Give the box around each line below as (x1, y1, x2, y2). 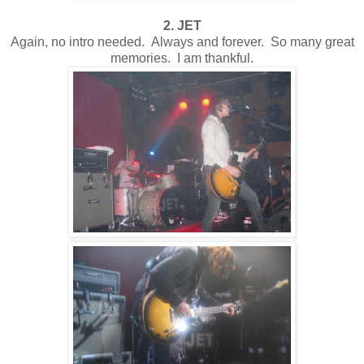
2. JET (162, 18, 201, 32)
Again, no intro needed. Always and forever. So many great (10, 34, 354, 49)
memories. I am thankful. (110, 50, 253, 65)
